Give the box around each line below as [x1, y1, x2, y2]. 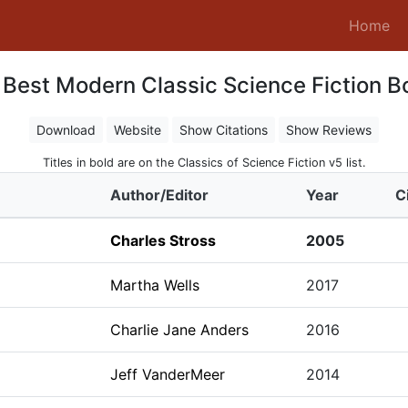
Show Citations [179, 122, 268, 138]
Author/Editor [109, 186, 209, 204]
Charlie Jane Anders [109, 321, 249, 339]
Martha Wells [109, 276, 199, 294]
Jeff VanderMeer [109, 365, 225, 383]
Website [114, 122, 161, 138]
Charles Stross [109, 231, 216, 250]
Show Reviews [286, 122, 372, 138]
